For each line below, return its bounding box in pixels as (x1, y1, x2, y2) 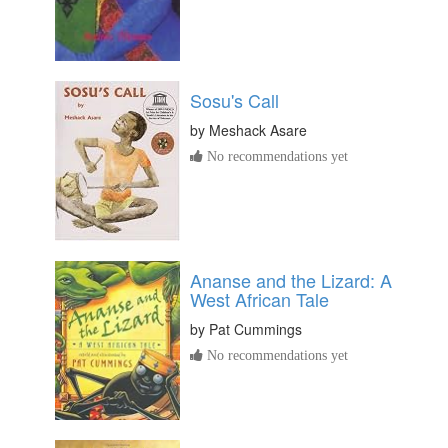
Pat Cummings (209, 319, 302, 340)
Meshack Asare (209, 120, 307, 141)
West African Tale (190, 286, 329, 313)
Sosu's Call (190, 87, 279, 114)
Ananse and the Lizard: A (190, 267, 392, 294)
